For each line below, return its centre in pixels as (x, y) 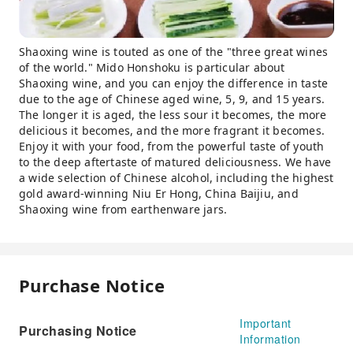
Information (270, 338)
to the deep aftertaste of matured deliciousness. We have (175, 162)
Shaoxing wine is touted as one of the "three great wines (174, 51)
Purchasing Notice (78, 330)
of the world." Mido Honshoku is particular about (152, 67)
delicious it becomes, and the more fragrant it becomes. (172, 130)
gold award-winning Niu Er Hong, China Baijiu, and (159, 193)
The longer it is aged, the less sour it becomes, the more (173, 114)
